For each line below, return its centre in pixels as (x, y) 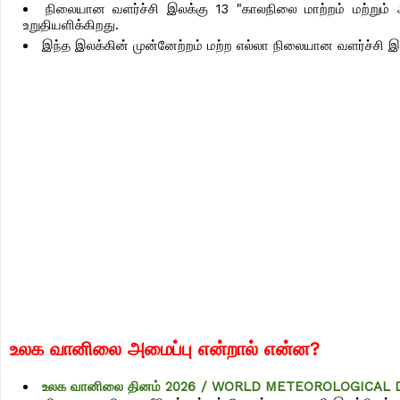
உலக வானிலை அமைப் (96, 349)
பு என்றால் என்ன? (251, 349)
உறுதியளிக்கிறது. (73, 25)
